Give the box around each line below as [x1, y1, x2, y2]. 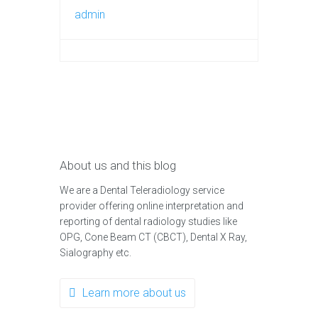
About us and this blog [60, 158, 176, 172]
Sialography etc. [60, 246, 133, 258]
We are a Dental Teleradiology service [60, 184, 224, 196]
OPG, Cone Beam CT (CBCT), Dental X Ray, [60, 231, 247, 243]
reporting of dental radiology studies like [60, 215, 237, 227]
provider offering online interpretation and [60, 199, 243, 212]
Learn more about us [82, 285, 186, 300]
